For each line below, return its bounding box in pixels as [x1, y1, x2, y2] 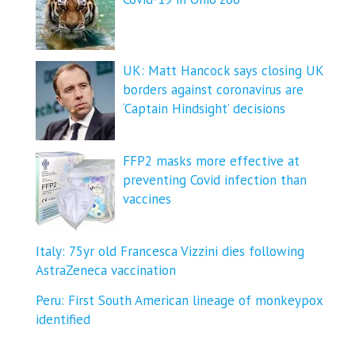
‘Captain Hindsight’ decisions [123, 100, 285, 117]
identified [36, 311, 90, 328]
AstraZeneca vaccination [36, 261, 176, 279]
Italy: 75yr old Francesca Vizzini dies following [36, 242, 304, 260]
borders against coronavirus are [123, 81, 303, 98]
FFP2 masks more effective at [123, 152, 300, 170]
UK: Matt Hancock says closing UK [123, 62, 323, 79]
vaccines [123, 190, 171, 208]
